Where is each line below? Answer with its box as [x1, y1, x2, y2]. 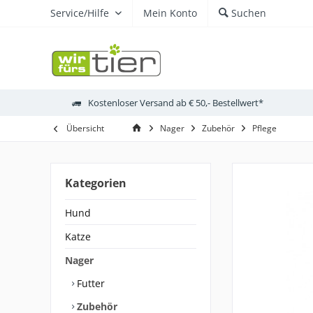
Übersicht [66, 122, 104, 134]
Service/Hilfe [50, 6, 109, 20]
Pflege [252, 122, 277, 134]
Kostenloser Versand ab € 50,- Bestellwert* [88, 96, 263, 109]
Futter [74, 277, 105, 290]
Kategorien [65, 175, 126, 191]
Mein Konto [143, 6, 197, 20]
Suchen [231, 6, 266, 20]
